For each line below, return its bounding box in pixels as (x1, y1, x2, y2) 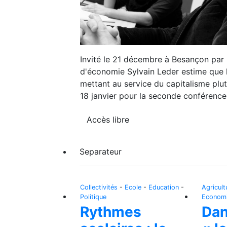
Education (148, 183, 179, 192)
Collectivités (80, 183, 118, 192)
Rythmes (80, 203, 141, 221)
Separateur (80, 146, 122, 157)
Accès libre (87, 115, 129, 125)
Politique (80, 193, 106, 201)
